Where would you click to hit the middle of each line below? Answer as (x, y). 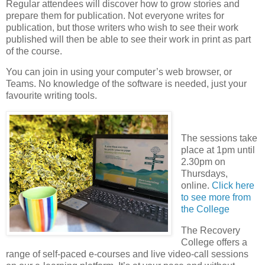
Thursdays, (204, 174)
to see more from (216, 198)
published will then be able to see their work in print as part (128, 39)
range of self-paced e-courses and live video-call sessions (127, 254)
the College (205, 209)
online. (196, 186)
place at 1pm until (218, 150)
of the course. (35, 51)
